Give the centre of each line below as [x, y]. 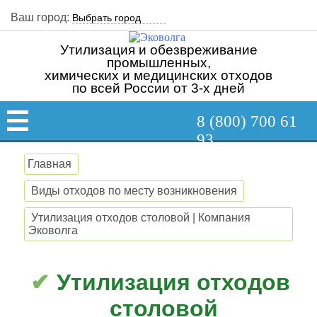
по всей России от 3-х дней [158, 88]
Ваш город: [40, 17]
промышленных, [158, 63]
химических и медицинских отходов [158, 75]
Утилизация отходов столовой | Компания [141, 218]
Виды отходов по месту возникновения [134, 191]
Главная [50, 164]
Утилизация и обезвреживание [158, 50]
